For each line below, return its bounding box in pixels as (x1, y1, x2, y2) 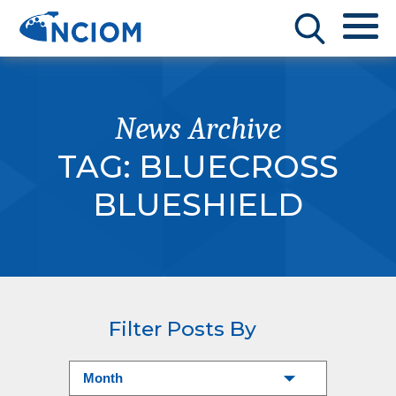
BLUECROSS (139, 148, 339, 186)
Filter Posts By (109, 316, 256, 341)
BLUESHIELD (93, 186, 303, 224)
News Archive (115, 110, 281, 147)
